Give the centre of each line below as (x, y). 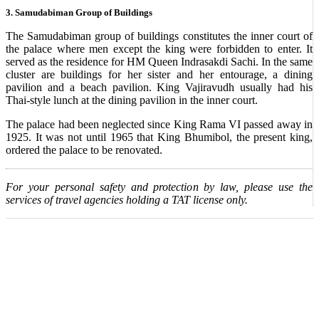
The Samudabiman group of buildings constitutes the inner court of (159, 36)
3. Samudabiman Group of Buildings (79, 12)
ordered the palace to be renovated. (84, 150)
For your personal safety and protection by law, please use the (159, 187)
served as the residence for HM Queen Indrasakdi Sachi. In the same (159, 62)
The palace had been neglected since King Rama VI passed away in (159, 124)
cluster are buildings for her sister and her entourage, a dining (159, 74)
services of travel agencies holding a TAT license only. (127, 200)
